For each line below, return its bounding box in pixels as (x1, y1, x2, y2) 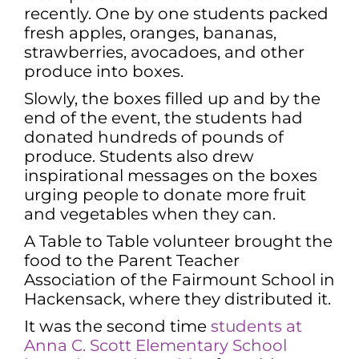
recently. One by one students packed (24, 3, 329, 23)
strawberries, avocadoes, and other (24, 42, 305, 62)
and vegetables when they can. (24, 204, 276, 224)
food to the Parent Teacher (24, 250, 240, 270)
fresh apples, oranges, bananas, (24, 22, 276, 42)
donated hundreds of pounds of (24, 127, 284, 147)
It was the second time (24, 316, 211, 336)
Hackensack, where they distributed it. (24, 288, 331, 309)
